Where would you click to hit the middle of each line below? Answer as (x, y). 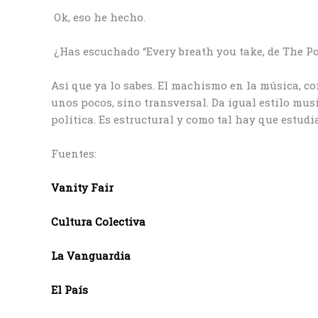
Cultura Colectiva (98, 221)
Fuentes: (75, 153)
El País (70, 289)
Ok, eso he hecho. (98, 17)
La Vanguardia (91, 255)
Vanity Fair (82, 187)
